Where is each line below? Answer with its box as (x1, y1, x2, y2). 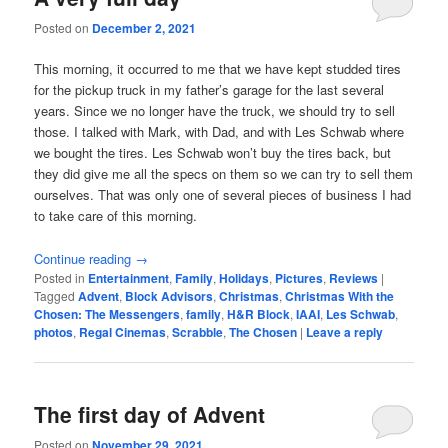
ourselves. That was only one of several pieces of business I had (34, 185, 412, 205)
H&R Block (227, 304, 291, 323)
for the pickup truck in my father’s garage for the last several (34, 80, 385, 100)
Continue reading (34, 248, 136, 268)
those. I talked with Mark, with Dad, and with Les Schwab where (34, 122, 405, 142)
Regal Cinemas (79, 322, 167, 341)
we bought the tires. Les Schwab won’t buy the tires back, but (34, 143, 392, 163)
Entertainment (88, 268, 170, 287)
